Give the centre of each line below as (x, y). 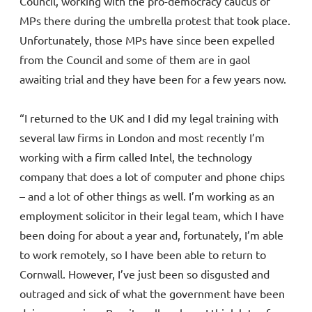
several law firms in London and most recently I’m (142, 138)
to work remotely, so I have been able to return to (143, 255)
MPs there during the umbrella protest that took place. (155, 21)
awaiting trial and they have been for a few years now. (153, 79)
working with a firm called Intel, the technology (136, 157)
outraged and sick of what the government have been (152, 294)
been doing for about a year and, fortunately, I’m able (151, 235)
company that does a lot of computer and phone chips (152, 177)
